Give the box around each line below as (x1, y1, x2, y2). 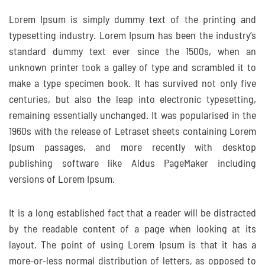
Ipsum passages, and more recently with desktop (9, 143, 256, 153)
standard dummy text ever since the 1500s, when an (9, 47, 256, 57)
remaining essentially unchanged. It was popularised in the (9, 111, 256, 121)
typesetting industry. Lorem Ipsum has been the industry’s (9, 31, 256, 41)
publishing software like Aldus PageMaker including (9, 159, 256, 169)
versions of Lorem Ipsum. (9, 174, 115, 185)
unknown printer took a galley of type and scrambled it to (9, 63, 256, 73)
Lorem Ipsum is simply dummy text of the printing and (9, 15, 256, 25)
